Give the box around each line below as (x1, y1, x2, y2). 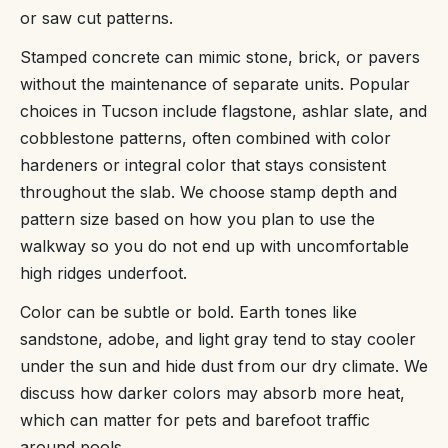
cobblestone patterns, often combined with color (20, 128, 391, 148)
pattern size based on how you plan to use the (20, 209, 375, 229)
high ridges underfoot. (20, 263, 187, 283)
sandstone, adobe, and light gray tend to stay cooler (20, 329, 416, 349)
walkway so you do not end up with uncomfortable (20, 236, 409, 256)
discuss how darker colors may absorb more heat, (20, 383, 405, 403)
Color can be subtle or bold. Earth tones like (20, 302, 357, 322)
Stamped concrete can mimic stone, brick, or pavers (20, 47, 420, 67)
